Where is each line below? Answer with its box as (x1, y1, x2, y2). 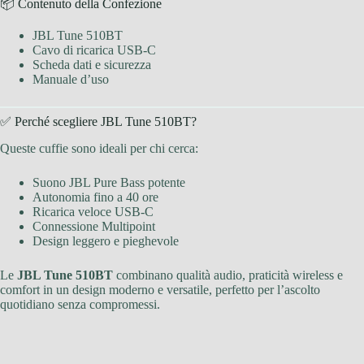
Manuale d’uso (32, 71, 109, 86)
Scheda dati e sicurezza (32, 57, 151, 71)
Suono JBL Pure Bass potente (32, 175, 185, 189)
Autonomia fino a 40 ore (32, 189, 158, 204)
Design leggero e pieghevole (32, 233, 179, 248)
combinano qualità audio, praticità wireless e (113, 267, 343, 282)
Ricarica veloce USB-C (32, 204, 154, 219)
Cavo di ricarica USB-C (32, 42, 156, 57)
